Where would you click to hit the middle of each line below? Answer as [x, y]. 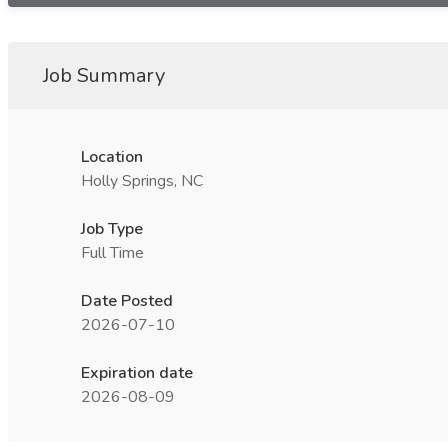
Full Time [112, 253]
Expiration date [137, 373]
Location [112, 157]
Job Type [112, 229]
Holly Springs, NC [142, 181]
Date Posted [127, 301]
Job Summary [104, 75]
